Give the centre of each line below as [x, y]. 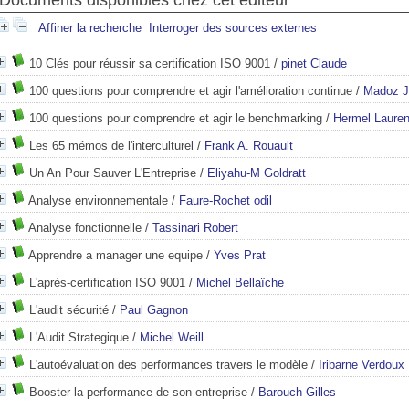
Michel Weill [172, 337]
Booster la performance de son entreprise [138, 392]
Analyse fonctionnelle [85, 228]
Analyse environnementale [98, 200]
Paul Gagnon [154, 310]
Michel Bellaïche [240, 283]
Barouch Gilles [297, 392]
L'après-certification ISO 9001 [107, 283]
